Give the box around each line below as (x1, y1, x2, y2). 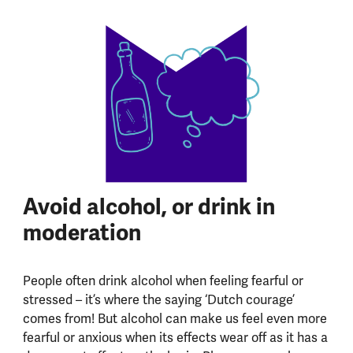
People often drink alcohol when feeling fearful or (22, 272, 303, 289)
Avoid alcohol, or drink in (22, 192, 275, 221)
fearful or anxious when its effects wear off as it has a (22, 329, 328, 346)
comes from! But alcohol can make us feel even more (22, 310, 327, 327)
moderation (22, 218, 146, 247)
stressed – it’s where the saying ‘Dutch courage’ (22, 291, 295, 308)
